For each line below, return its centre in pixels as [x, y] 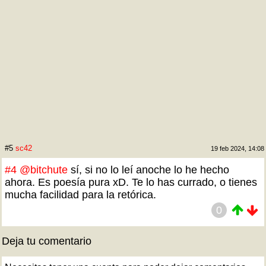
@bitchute [44, 170]
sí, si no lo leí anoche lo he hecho [148, 170]
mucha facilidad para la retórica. [80, 195]
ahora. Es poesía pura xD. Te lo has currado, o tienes [131, 182]
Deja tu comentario [47, 241]
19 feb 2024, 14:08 [237, 148]
